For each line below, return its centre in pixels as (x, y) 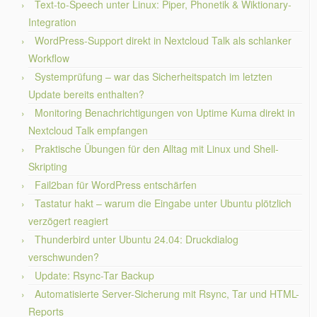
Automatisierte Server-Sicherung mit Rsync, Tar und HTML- (167, 294)
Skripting (48, 166)
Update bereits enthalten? (86, 94)
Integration (52, 22)
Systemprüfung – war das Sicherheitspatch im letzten (154, 76)
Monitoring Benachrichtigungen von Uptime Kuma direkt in (165, 113)
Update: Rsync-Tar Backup (94, 275)
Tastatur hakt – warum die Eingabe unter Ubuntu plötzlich (163, 203)
